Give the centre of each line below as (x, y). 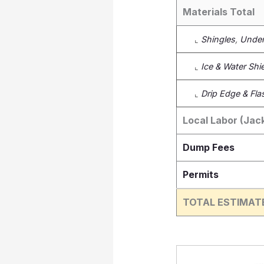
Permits (200, 175)
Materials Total (218, 12)
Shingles (218, 39)
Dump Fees (208, 148)
